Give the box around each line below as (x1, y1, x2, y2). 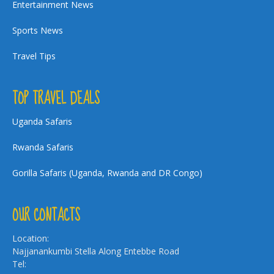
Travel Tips (12, 50, 56, 62)
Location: (12, 232, 49, 244)
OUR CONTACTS (12, 202, 80, 229)
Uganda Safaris (12, 116, 72, 127)
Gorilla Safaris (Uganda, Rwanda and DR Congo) (12, 167, 202, 179)
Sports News (12, 24, 63, 36)
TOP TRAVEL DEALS (12, 85, 100, 113)
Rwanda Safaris (12, 141, 73, 153)
